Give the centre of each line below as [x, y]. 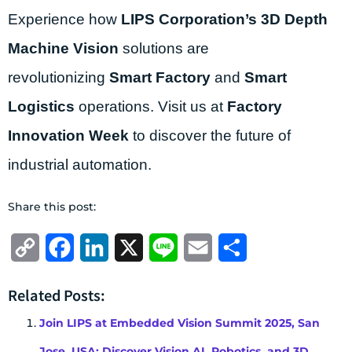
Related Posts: [57, 294]
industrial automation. [80, 164]
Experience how [64, 19]
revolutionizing [59, 77]
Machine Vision [63, 48]
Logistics [41, 106]
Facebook [105, 247]
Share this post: [52, 206]
